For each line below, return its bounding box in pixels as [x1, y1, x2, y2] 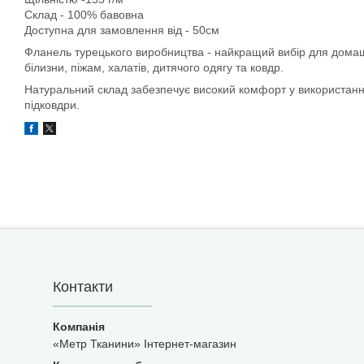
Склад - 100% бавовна [24, 8, 144, 21]
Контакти [53, 279, 113, 296]
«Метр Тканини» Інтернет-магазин [53, 337, 236, 351]
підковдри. [24, 98, 80, 111]
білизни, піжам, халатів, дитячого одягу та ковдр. [24, 61, 284, 74]
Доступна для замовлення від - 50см [24, 24, 219, 37]
